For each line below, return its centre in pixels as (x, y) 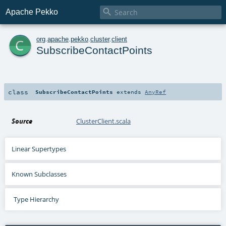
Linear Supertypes (39, 149)
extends (129, 92)
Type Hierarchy (36, 199)
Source (22, 121)
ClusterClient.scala (104, 121)
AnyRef (156, 92)
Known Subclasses (39, 174)
